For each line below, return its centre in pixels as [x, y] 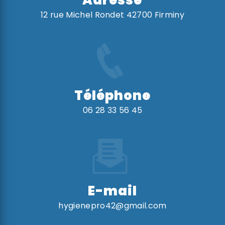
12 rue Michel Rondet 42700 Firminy [113, 15]
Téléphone [113, 95]
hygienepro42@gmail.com [113, 205]
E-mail [112, 191]
